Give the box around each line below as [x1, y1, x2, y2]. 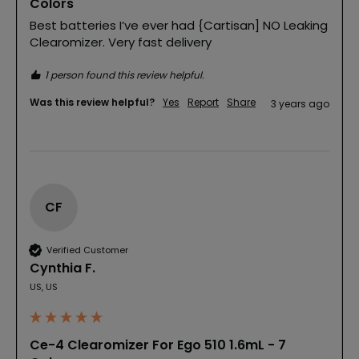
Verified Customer [46, 243, 128, 256]
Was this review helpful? [30, 95, 155, 110]
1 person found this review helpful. [45, 68, 204, 83]
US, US [30, 280, 58, 294]
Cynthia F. [30, 259, 95, 278]
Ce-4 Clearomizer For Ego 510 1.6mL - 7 [30, 336, 286, 355]
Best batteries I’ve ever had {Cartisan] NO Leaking [30, 17, 328, 34]
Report [188, 95, 219, 110]
